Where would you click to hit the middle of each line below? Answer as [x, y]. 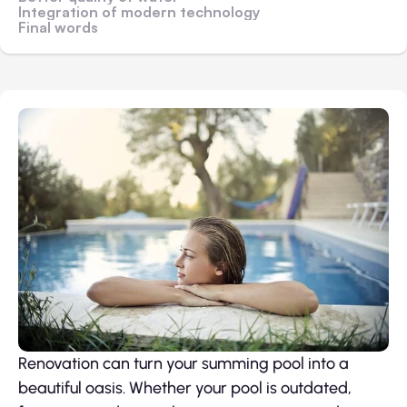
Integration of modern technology [139, 12]
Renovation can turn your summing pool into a [184, 364]
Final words [58, 27]
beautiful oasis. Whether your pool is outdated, [185, 388]
